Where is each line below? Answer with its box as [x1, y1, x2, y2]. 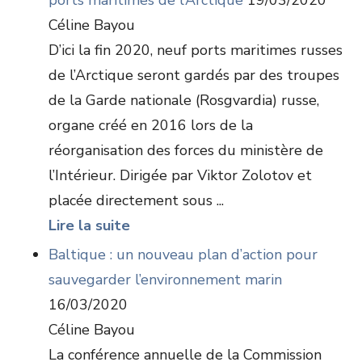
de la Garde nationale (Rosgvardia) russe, [48, 90, 319, 110]
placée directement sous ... [48, 191, 224, 210]
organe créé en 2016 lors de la [48, 116, 253, 135]
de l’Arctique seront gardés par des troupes [48, 65, 339, 85]
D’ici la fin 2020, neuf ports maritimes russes [48, 40, 343, 60]
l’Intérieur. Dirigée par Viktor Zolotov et [48, 166, 312, 185]
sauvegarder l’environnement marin [48, 270, 282, 289]
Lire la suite [48, 216, 130, 235]
